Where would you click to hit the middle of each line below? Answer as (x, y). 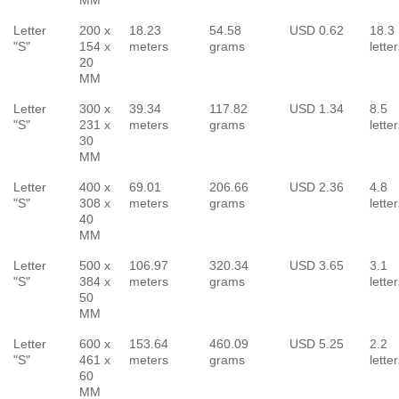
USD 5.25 (317, 343)
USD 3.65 (317, 265)
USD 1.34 (317, 108)
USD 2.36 (317, 187)
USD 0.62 (317, 30)
